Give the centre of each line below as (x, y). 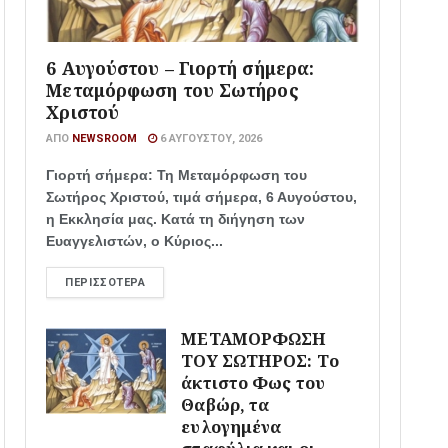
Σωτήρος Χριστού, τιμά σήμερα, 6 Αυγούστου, (202, 197)
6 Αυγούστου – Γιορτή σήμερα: (180, 68)
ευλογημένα (231, 427)
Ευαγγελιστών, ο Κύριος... (135, 241)
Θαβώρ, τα (225, 405)
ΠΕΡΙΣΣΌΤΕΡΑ (105, 283)
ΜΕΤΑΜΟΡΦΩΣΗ (254, 339)
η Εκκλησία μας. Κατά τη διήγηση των (176, 219)
